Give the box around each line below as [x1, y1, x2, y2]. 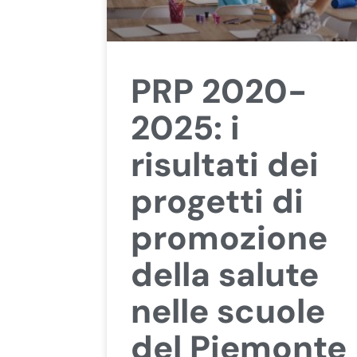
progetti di [131, 178, 304, 223]
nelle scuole [131, 288, 326, 333]
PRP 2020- [131, 69, 308, 113]
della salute [131, 252, 320, 296]
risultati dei [131, 142, 320, 186]
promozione [131, 215, 328, 260]
